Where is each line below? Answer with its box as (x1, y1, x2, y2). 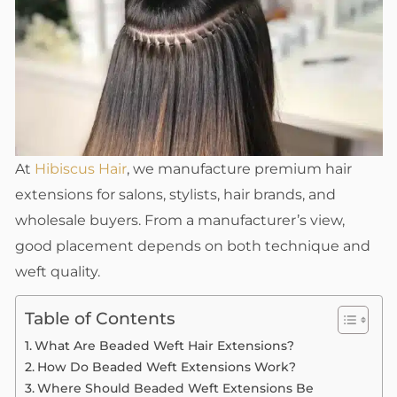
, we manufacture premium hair (127, 160, 352, 177)
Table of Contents (25, 307, 175, 330)
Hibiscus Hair (35, 160, 127, 177)
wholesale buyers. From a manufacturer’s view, (15, 211, 345, 229)
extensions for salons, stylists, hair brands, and (15, 185, 336, 203)
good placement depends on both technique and (15, 237, 370, 254)
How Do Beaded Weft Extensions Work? (36, 359, 296, 376)
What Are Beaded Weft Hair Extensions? (34, 338, 294, 354)
